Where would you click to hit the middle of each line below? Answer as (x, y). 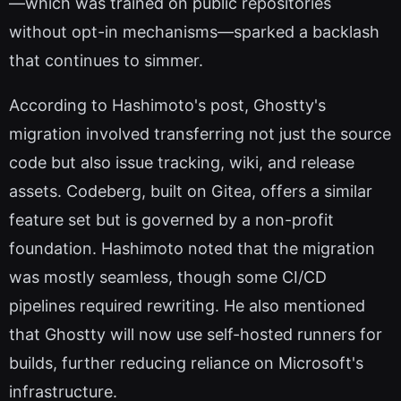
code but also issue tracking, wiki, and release (182, 163)
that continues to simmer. (106, 61)
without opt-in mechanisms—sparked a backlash (194, 32)
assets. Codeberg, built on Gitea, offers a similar (191, 192)
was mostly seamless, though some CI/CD (168, 277)
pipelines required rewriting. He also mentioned (187, 306)
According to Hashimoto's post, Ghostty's (167, 106)
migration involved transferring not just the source (200, 134)
